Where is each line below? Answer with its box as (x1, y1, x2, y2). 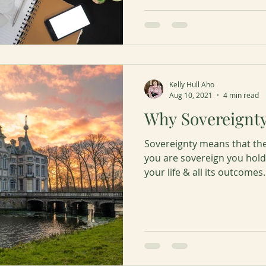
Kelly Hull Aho (169, 80, 214, 89)
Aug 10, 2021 (169, 90, 213, 100)
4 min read (223, 90, 259, 100)
